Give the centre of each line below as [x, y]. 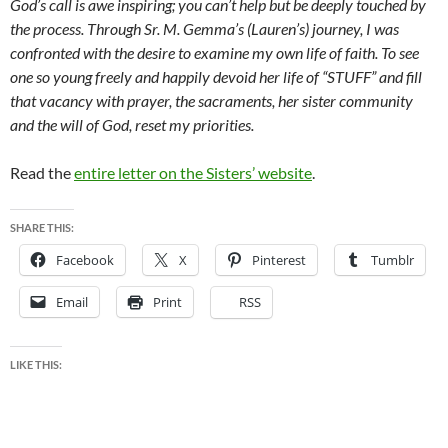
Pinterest [279, 260]
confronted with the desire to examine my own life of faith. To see [214, 52]
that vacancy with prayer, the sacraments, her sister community [211, 100]
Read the [42, 172]
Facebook [85, 260]
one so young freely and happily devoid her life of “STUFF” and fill [216, 76]
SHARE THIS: [42, 227]
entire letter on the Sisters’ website [193, 172]
